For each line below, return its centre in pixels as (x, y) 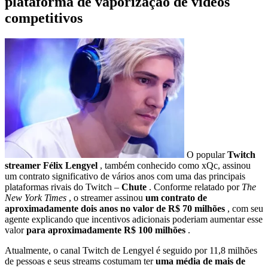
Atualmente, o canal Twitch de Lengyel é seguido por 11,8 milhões (131, 250)
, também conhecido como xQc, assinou (175, 165)
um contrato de (176, 197)
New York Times (37, 197)
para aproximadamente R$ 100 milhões (107, 230)
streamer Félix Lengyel (52, 165)
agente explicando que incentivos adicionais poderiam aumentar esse (134, 219)
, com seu (245, 208)
